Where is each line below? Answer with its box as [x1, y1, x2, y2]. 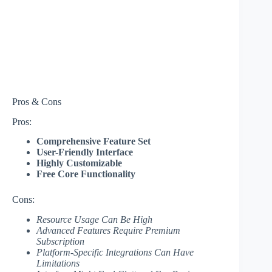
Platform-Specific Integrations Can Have [36, 247, 194, 258]
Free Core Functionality [36, 169, 135, 180]
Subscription [36, 236, 84, 247]
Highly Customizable [36, 158, 122, 169]
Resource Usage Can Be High [36, 214, 152, 225]
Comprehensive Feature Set [36, 136, 151, 147]
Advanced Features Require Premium [36, 225, 180, 236]
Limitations [36, 258, 80, 269]
